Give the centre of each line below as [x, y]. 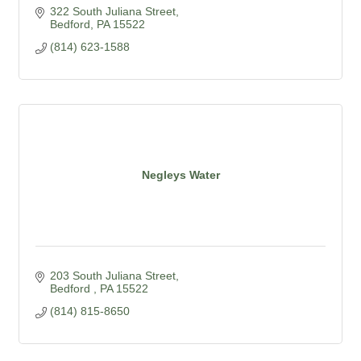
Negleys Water [180, 175]
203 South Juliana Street [112, 275]
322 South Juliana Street [112, 11]
